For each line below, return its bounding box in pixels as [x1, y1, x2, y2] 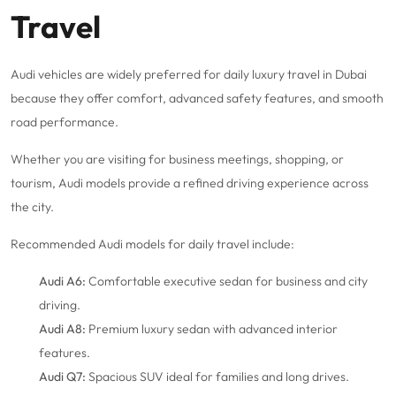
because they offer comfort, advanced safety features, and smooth [11, 90, 384, 107]
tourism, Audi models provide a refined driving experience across [11, 175, 369, 192]
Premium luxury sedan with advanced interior [86, 321, 338, 338]
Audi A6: [39, 273, 86, 290]
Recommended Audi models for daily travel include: [11, 236, 294, 253]
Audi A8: [39, 321, 86, 338]
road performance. [11, 114, 118, 131]
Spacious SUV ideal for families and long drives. [86, 369, 349, 385]
